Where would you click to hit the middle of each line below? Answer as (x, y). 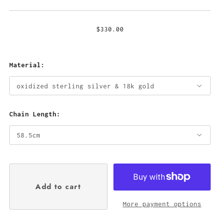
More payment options (162, 204)
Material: (27, 65)
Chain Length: (35, 114)
